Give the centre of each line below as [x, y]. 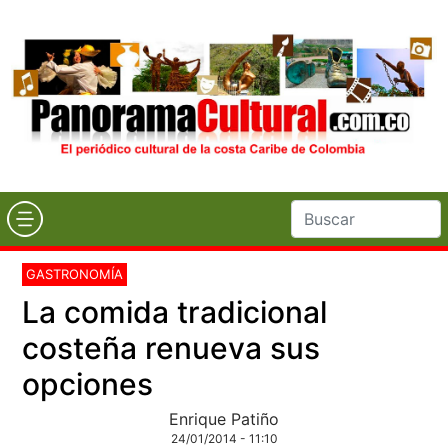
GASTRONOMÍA [75, 273]
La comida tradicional [175, 311]
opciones [88, 383]
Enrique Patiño [224, 418]
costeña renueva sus [171, 347]
